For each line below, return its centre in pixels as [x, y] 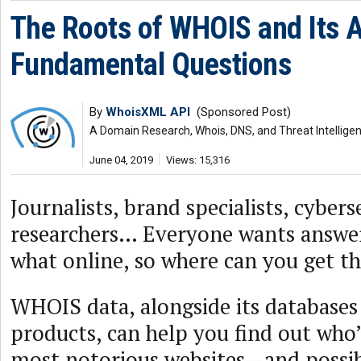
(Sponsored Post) [241, 112]
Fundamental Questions [151, 64]
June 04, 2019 [121, 160]
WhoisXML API [148, 112]
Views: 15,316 [198, 160]
